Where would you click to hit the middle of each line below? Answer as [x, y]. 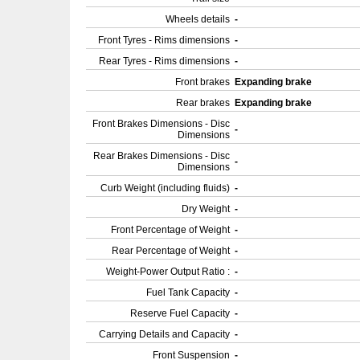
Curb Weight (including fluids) [165, 188]
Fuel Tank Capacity [188, 292]
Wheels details [198, 19]
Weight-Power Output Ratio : [168, 272]
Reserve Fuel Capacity [180, 313]
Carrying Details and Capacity [164, 334]
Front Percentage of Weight [170, 230]
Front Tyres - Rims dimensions [164, 40]
